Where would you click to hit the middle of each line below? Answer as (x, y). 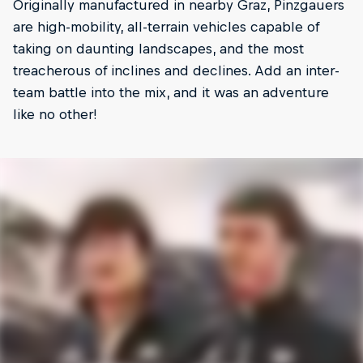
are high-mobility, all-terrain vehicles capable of (166, 26)
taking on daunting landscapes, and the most (158, 48)
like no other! (55, 114)
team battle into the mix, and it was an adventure (171, 92)
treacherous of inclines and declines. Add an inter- (176, 70)
